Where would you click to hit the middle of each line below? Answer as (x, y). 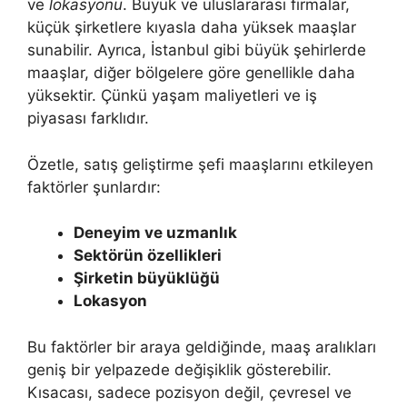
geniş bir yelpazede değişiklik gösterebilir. (179, 369)
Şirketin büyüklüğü (147, 278)
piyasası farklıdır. (88, 119)
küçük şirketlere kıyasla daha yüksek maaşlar (192, 28)
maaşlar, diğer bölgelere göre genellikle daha (191, 73)
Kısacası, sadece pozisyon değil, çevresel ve (189, 392)
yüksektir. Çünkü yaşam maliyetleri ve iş (172, 96)
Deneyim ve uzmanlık (155, 233)
